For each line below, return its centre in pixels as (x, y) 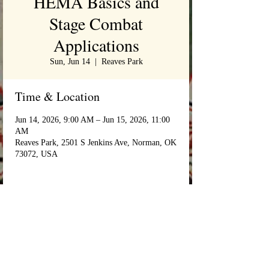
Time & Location (57, 96)
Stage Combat (96, 23)
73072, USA (36, 154)
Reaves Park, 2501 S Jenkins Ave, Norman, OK (96, 143)
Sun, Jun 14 (70, 62)
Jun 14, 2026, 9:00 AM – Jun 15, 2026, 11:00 (92, 120)
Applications (96, 45)
